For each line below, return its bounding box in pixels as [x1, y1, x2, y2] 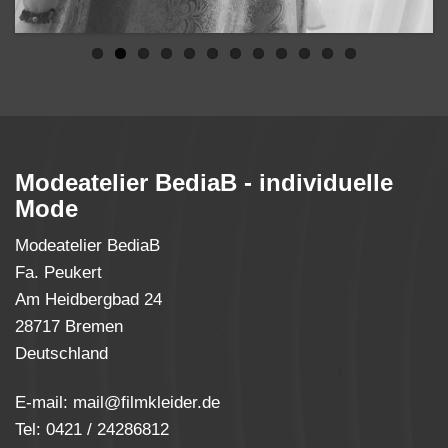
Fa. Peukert [15, 262, 102, 282]
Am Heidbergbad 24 [15, 289, 162, 309]
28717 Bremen [15, 316, 123, 336]
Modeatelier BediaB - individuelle [15, 168, 393, 196]
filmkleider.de [121, 392, 220, 412]
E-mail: [15, 392, 73, 412]
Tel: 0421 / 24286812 [15, 419, 169, 439]
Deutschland [15, 343, 108, 363]
